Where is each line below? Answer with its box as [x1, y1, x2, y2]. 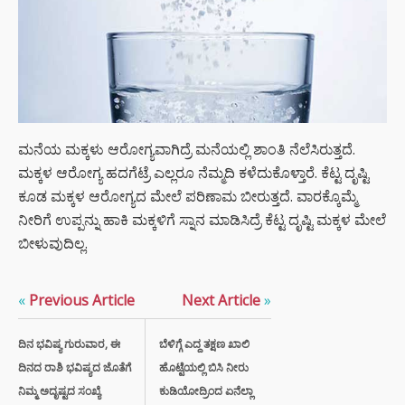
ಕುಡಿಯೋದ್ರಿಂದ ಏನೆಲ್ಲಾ [159, 382, 253, 399]
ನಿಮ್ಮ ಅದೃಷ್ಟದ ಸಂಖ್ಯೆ [18, 382, 100, 399]
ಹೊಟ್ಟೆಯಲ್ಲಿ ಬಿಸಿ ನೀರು [159, 359, 249, 375]
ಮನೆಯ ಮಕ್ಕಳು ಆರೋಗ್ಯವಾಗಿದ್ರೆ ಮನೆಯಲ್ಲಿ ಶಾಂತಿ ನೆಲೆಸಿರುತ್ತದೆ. [18, 138, 355, 159]
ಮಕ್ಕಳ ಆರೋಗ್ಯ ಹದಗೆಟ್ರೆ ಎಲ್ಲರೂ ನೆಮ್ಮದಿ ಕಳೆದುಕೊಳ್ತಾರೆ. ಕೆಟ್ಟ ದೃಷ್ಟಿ [18, 162, 369, 183]
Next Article [182, 289, 264, 310]
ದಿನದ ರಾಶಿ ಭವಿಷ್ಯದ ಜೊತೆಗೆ [18, 359, 131, 375]
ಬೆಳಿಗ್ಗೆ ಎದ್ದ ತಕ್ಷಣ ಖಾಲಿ [159, 335, 250, 352]
